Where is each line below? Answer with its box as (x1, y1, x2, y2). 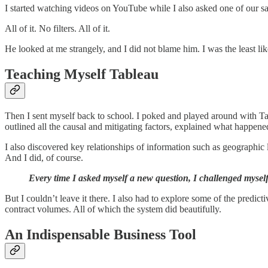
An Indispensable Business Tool (5, 227, 196, 243)
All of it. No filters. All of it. (5, 23, 112, 34)
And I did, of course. (5, 153, 83, 163)
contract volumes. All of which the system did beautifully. (5, 204, 221, 215)
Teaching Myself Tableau (5, 66, 159, 83)
